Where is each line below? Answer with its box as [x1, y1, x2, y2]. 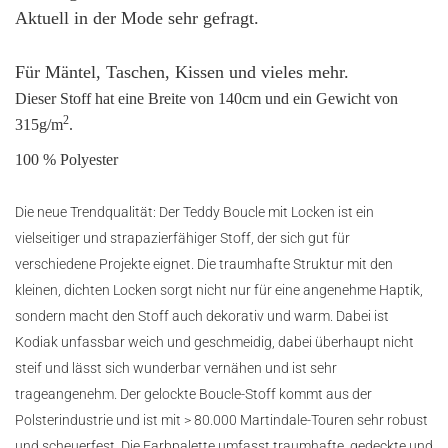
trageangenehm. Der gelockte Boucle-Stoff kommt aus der [15, 386, 372, 402]
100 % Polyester [15, 151, 118, 168]
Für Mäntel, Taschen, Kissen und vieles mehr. [15, 62, 349, 82]
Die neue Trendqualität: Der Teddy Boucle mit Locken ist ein [15, 204, 374, 220]
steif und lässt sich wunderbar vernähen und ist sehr [15, 360, 337, 376]
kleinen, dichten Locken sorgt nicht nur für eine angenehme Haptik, [15, 282, 423, 298]
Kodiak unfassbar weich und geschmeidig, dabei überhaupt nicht [15, 334, 414, 350]
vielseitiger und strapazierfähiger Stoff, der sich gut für [15, 230, 350, 246]
